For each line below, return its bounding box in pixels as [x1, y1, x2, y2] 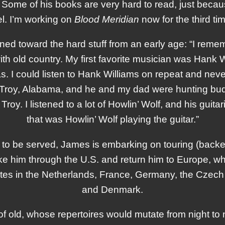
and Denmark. [82, 184, 143, 195]
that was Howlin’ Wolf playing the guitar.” [26, 114, 199, 125]
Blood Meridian [74, 14, 139, 25]
